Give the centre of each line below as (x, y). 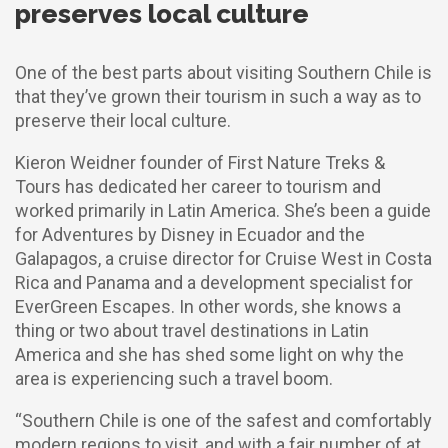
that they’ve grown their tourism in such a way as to (218, 96)
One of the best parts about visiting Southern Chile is (223, 72)
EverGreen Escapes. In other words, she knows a (208, 306)
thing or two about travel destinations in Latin (192, 330)
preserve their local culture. (123, 120)
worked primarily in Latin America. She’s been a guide (223, 210)
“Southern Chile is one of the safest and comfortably (223, 420)
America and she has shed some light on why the (209, 354)
